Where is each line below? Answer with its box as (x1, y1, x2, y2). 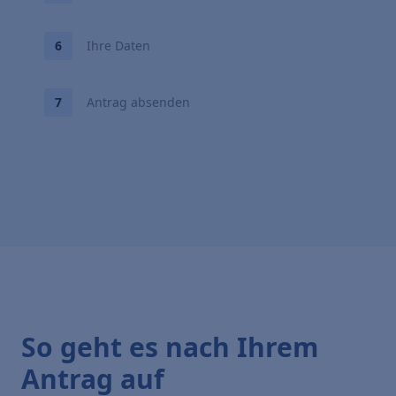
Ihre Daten (87, 37, 150, 54)
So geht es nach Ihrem (21, 329, 318, 365)
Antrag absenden (87, 94, 190, 110)
